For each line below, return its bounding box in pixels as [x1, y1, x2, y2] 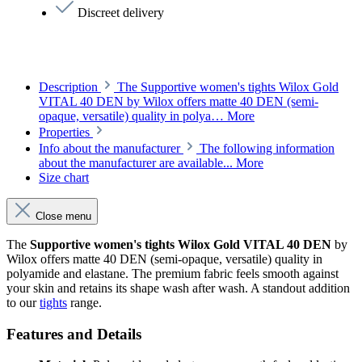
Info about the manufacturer [39, 141, 180, 155]
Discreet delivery [74, 5, 164, 19]
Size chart [39, 170, 89, 184]
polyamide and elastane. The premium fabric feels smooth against [6, 266, 339, 280]
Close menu [32, 209, 91, 222]
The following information [200, 141, 335, 155]
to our [6, 295, 40, 309]
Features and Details [6, 325, 141, 343]
